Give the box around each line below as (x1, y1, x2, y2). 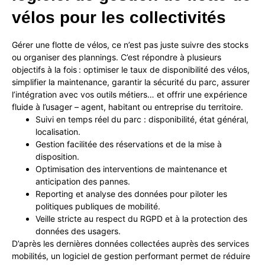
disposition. (35, 151, 79, 162)
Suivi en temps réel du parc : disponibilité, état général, (35, 114, 248, 125)
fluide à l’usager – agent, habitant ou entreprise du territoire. (12, 102, 243, 112)
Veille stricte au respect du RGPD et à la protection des (35, 214, 247, 224)
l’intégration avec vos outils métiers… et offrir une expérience (12, 89, 247, 100)
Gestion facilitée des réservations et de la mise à (35, 139, 222, 150)
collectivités (130, 8, 226, 27)
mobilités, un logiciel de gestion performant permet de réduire (12, 251, 250, 261)
